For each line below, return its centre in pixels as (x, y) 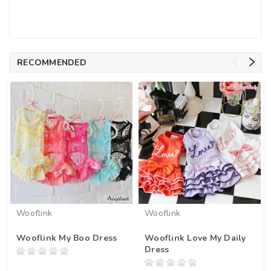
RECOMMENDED (52, 62)
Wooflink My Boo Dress (67, 238)
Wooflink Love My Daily (195, 238)
